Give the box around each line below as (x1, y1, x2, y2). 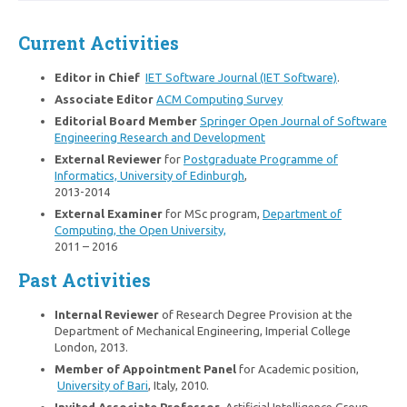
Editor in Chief (55, 70, 140, 84)
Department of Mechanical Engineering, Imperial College (55, 324, 351, 338)
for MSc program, (163, 206, 263, 220)
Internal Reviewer (55, 308, 159, 322)
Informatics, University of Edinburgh (55, 168, 244, 182)
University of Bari (57, 379, 148, 392)
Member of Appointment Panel (55, 362, 236, 376)
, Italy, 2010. (148, 379, 209, 392)
